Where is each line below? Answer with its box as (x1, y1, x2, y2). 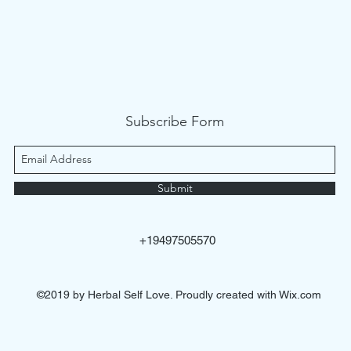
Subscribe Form (125, 112, 224, 130)
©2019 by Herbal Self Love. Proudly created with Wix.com (37, 288, 321, 301)
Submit (157, 180, 193, 195)
